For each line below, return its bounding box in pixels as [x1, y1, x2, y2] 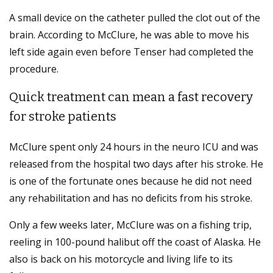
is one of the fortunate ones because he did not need [9, 174, 252, 188]
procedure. [9, 62, 58, 76]
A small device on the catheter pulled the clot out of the [9, 11, 260, 25]
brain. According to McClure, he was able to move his [9, 28, 249, 42]
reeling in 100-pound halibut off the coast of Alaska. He [9, 235, 261, 249]
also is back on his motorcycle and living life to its [9, 252, 233, 266]
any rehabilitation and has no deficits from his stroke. [9, 191, 252, 205]
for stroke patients [9, 109, 116, 124]
